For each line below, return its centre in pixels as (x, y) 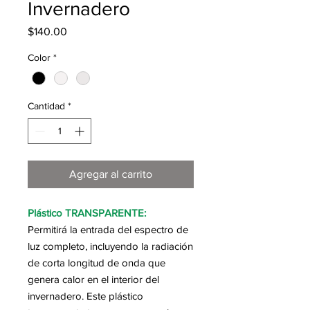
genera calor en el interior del (93, 280)
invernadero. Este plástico (85, 296)
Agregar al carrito (111, 174)
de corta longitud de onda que (97, 263)
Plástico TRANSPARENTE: (87, 213)
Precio (82, 31)
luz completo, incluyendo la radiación (110, 246)
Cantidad (46, 106)
